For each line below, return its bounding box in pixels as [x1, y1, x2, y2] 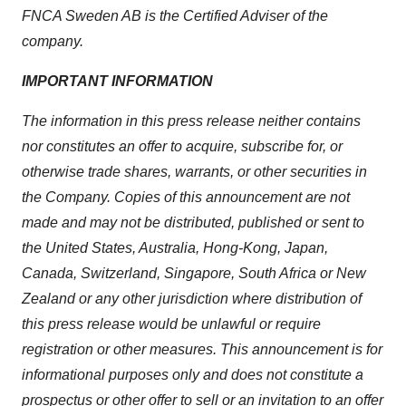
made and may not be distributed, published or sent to [22, 215, 364, 230]
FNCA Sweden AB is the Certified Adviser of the [22, 8, 328, 24]
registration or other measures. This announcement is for [22, 342, 382, 357]
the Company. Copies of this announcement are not [22, 189, 350, 205]
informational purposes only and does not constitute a [22, 367, 363, 382]
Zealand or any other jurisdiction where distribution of [22, 291, 362, 306]
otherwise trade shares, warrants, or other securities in [22, 164, 367, 179]
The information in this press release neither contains [22, 113, 361, 129]
